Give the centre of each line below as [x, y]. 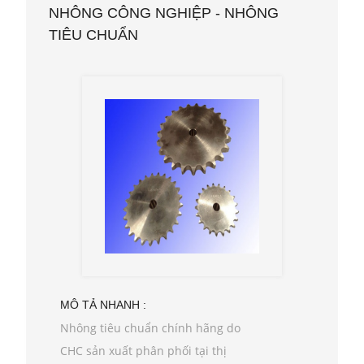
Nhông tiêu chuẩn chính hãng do [150, 327]
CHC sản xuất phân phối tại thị [143, 350]
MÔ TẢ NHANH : [103, 304]
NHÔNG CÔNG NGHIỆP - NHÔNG [164, 13]
